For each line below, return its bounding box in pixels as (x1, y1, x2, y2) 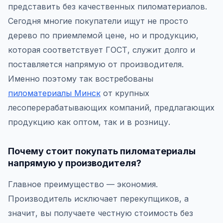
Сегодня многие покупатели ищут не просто (8, 16, 188, 26)
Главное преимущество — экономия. (8, 179, 158, 189)
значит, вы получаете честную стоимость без (8, 208, 193, 218)
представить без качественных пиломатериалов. (8, 1, 207, 11)
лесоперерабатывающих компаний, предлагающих (8, 103, 215, 112)
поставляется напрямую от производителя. (8, 59, 184, 69)
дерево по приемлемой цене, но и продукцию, (8, 30, 199, 40)
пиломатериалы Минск (8, 88, 101, 98)
